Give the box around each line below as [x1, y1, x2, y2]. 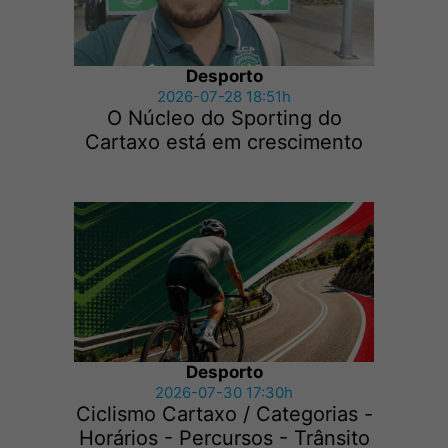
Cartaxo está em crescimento [85, 130, 363, 155]
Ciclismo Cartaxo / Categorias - [75, 402, 373, 427]
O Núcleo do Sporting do [106, 106, 342, 131]
